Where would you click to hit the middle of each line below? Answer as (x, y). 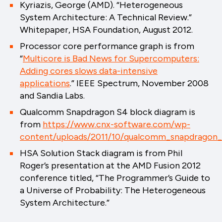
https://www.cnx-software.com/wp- (116, 124)
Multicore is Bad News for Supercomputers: (111, 58)
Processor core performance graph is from (107, 46)
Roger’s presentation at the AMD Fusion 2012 (110, 165)
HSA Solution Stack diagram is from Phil (101, 153)
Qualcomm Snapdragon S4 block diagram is (108, 112)
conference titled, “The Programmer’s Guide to (115, 178)
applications (45, 83)
